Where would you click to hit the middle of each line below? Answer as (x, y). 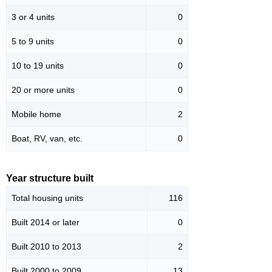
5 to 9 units (33, 42)
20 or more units (43, 90)
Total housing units (47, 198)
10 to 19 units (38, 66)
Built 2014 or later (46, 223)
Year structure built (50, 178)
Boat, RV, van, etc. (47, 139)
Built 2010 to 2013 (46, 247)
